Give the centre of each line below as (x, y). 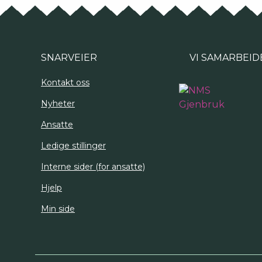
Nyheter (58, 103)
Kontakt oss (65, 82)
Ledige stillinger (73, 145)
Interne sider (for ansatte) (93, 166)
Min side (58, 208)
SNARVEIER (69, 57)
